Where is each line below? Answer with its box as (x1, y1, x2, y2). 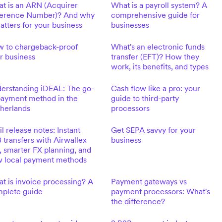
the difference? (111, 196, 165, 206)
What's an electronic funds (111, 42, 205, 52)
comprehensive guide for (111, 10, 200, 20)
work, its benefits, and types (111, 61, 209, 71)
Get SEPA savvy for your (111, 125, 196, 135)
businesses (111, 20, 149, 30)
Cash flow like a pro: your (111, 83, 200, 93)
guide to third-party (111, 93, 179, 103)
